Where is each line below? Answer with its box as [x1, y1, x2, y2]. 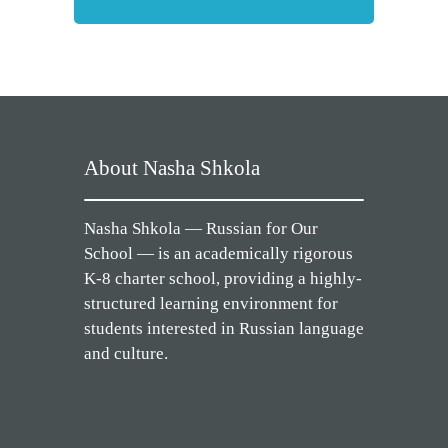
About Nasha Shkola [84, 156, 260, 180]
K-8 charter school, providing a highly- [84, 269, 362, 288]
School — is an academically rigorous [84, 244, 353, 263]
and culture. [84, 344, 168, 363]
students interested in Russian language [84, 319, 364, 338]
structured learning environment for [84, 294, 338, 313]
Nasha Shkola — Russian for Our [84, 219, 318, 238]
